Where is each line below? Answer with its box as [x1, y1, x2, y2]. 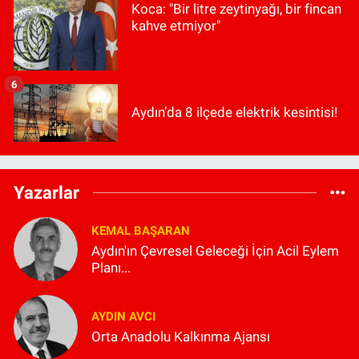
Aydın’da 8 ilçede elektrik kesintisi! [131, 104, 337, 121]
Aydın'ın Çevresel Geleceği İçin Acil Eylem [91, 242, 339, 259]
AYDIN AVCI [91, 309, 155, 325]
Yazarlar [14, 182, 79, 203]
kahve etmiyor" [131, 17, 220, 34]
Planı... [91, 259, 131, 276]
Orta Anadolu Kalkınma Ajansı [91, 329, 270, 345]
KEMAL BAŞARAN [91, 223, 190, 238]
